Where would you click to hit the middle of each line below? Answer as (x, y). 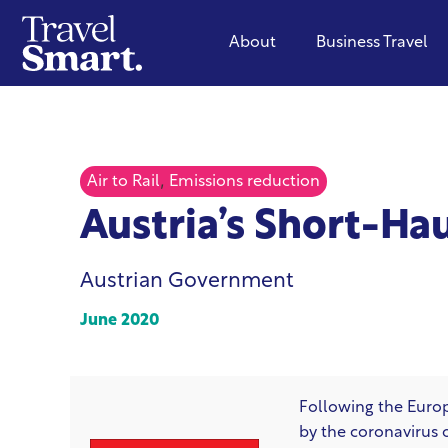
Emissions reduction (244, 182)
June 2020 (119, 321)
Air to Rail (123, 182)
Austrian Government (187, 281)
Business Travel (372, 43)
